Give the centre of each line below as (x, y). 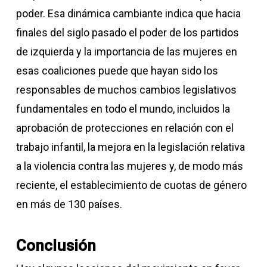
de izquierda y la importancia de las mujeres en (126, 52)
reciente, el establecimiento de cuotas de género (131, 185)
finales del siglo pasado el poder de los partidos (127, 32)
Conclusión (56, 246)
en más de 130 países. (69, 204)
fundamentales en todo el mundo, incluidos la (123, 109)
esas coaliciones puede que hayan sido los (117, 71)
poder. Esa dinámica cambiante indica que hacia (128, 13)
